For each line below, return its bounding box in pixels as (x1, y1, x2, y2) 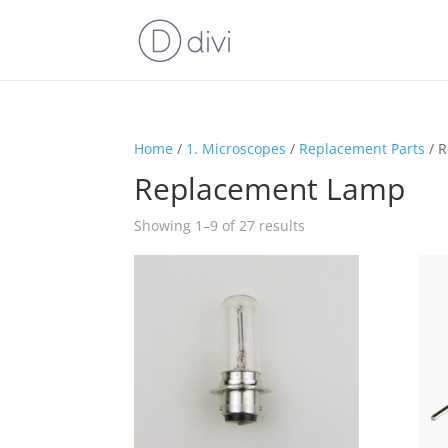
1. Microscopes (186, 139, 287, 158)
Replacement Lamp (134, 168, 406, 209)
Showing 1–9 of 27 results (134, 216, 306, 235)
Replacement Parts (299, 139, 426, 158)
